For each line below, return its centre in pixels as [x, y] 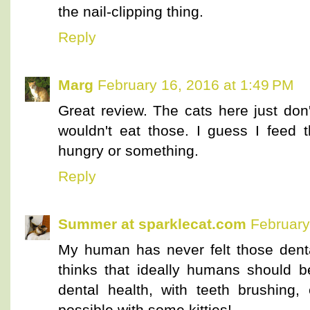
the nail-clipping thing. [131, 12]
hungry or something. [128, 151]
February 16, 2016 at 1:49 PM [196, 85]
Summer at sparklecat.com [152, 224]
